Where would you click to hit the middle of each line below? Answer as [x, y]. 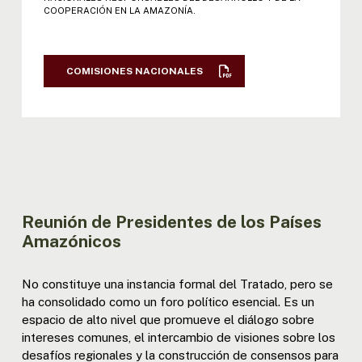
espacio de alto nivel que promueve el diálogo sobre [168, 320]
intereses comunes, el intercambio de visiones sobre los [178, 337]
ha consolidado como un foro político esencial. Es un [168, 302]
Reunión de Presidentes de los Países [171, 222]
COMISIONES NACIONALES [134, 72]
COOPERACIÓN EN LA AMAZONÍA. [119, 11]
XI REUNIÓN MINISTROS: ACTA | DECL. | [164, 9]
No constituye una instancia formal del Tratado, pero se [177, 284]
